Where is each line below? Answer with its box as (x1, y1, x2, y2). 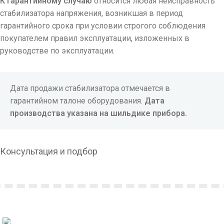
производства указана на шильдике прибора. (10, 108, 189, 118)
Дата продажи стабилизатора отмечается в (10, 83, 170, 93)
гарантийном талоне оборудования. (10, 96, 144, 106)
